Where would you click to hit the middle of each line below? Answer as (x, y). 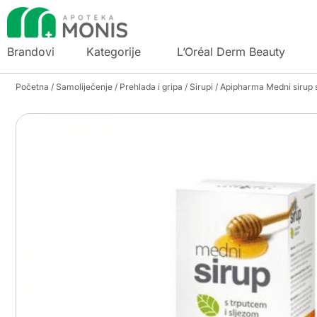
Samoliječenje (84, 86)
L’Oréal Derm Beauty (231, 51)
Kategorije (114, 51)
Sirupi (201, 86)
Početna (32, 86)
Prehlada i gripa (151, 86)
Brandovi (31, 51)
